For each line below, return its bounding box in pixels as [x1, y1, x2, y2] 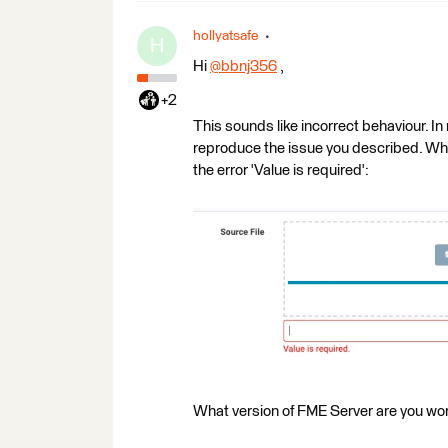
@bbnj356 [210, 59, 277, 74]
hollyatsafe [193, 29, 258, 43]
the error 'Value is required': [193, 163, 369, 178]
